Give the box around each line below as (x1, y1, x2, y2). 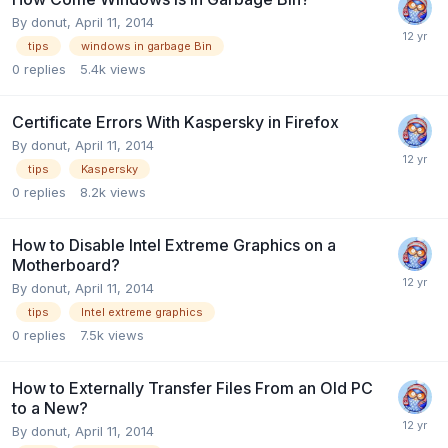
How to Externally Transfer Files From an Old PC (12, 378, 373, 399)
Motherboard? (12, 254, 120, 275)
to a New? (12, 398, 88, 419)
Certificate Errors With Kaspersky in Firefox (12, 111, 339, 132)
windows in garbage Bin (81, 38, 212, 53)
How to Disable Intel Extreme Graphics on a (12, 234, 336, 255)
